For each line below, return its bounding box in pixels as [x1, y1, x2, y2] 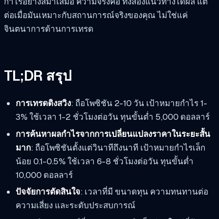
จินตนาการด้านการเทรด [4, 23, 93, 35]
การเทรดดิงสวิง [15, 97, 71, 109]
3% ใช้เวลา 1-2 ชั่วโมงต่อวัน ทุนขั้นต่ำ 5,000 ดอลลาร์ [15, 111, 210, 122]
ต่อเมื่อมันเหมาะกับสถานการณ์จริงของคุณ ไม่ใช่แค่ [4, 10, 188, 21]
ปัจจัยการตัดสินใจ [15, 186, 80, 197]
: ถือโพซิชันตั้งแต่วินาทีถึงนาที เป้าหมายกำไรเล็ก [30, 142, 205, 153]
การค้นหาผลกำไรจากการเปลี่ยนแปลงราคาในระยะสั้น [15, 128, 210, 139]
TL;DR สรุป [4, 66, 71, 85]
